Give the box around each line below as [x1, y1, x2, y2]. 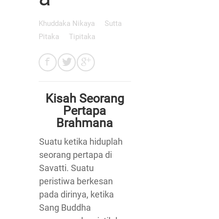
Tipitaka [69, 32, 95, 41]
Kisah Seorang [45, 91, 124, 106]
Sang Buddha [39, 202, 91, 213]
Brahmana [56, 116, 113, 130]
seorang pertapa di [39, 150, 112, 160]
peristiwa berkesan [39, 176, 113, 186]
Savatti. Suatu [39, 163, 94, 173]
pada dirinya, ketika [39, 189, 114, 199]
